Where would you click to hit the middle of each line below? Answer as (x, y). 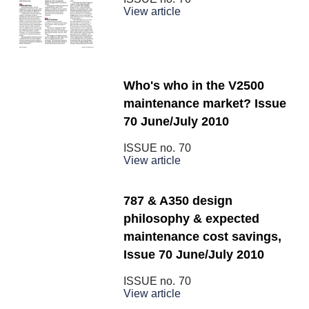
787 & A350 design (178, 201)
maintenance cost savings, (202, 237)
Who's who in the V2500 (194, 86)
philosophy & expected (191, 219)
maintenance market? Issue (205, 104)
